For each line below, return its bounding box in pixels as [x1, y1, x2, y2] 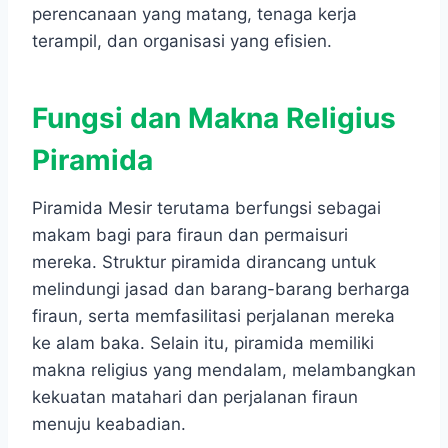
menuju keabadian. [32, 414, 186, 435]
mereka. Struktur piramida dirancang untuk [32, 252, 376, 273]
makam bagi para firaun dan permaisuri [32, 225, 348, 246]
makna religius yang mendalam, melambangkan [32, 360, 416, 381]
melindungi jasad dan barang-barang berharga [32, 279, 410, 300]
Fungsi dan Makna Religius [32, 101, 396, 136]
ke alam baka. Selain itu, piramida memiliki [32, 333, 374, 354]
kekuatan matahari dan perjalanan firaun [32, 387, 358, 408]
